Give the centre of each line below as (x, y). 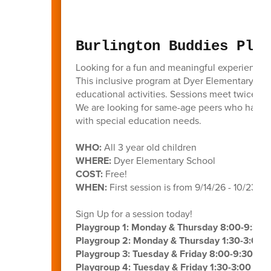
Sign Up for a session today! (134, 214)
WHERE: (94, 160)
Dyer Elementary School (164, 160)
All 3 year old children (150, 147)
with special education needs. (138, 120)
